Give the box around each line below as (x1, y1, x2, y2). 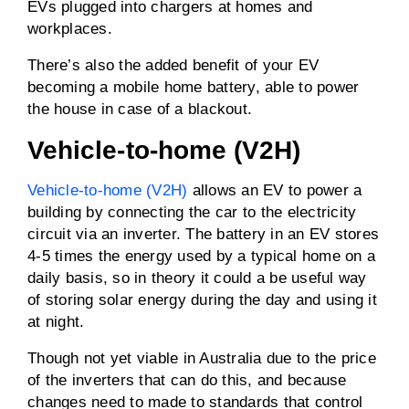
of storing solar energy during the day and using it (27, 291, 377, 309)
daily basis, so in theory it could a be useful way (27, 269, 367, 287)
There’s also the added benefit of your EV (27, 57, 320, 74)
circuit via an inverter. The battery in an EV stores (27, 225, 379, 243)
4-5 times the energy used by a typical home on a (27, 247, 375, 265)
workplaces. (27, 20, 112, 37)
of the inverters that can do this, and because (27, 372, 347, 389)
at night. (27, 313, 85, 330)
